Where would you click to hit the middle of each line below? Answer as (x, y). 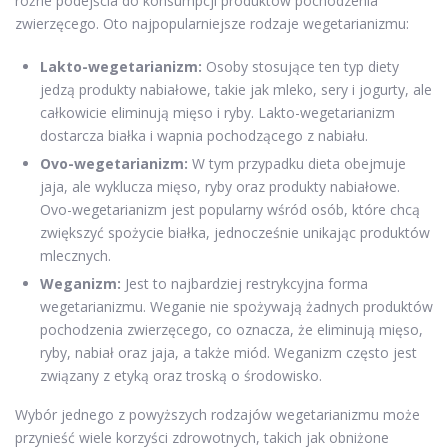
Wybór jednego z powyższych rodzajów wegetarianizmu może (217, 415)
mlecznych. (75, 256)
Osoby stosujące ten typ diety (300, 67)
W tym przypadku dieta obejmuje (297, 164)
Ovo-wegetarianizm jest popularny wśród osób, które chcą (230, 210)
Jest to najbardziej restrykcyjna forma (244, 284)
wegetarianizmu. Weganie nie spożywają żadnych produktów (236, 307)
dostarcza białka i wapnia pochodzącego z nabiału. (204, 136)
